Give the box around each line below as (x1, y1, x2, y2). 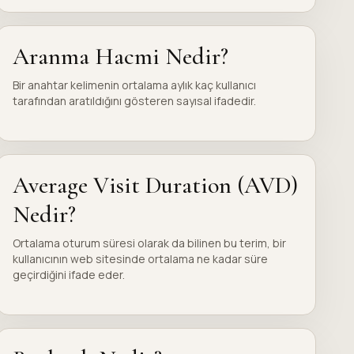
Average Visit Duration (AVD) (12, 171, 298, 200)
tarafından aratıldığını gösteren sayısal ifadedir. (12, 93, 256, 108)
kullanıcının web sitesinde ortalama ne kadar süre (12, 251, 268, 266)
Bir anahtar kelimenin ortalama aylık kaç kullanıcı (12, 77, 256, 92)
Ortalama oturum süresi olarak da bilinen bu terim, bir (12, 235, 286, 250)
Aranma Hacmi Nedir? (12, 42, 228, 71)
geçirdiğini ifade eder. (12, 267, 125, 282)
